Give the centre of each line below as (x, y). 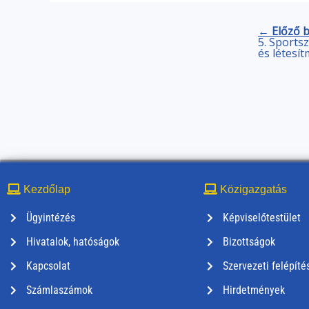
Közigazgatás (252, 190)
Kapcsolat (48, 266)
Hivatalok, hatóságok (72, 242)
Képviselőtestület (261, 218)
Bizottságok (249, 242)
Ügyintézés (50, 218)
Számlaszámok (59, 290)
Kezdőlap (46, 190)
